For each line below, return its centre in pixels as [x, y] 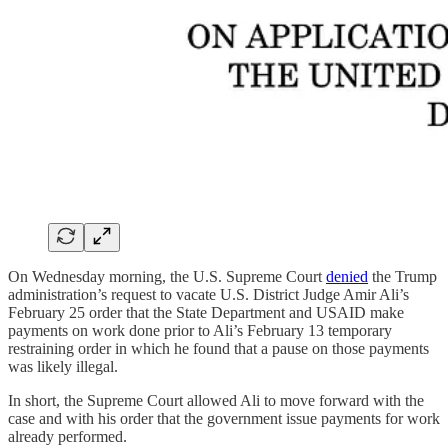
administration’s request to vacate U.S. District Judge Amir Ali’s [208, 294]
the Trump [402, 276]
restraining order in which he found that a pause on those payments [218, 348]
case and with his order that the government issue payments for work [224, 418]
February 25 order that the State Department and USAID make [206, 312]
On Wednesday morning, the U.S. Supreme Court [167, 276]
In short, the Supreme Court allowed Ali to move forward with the [216, 400]
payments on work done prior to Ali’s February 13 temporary [200, 330]
